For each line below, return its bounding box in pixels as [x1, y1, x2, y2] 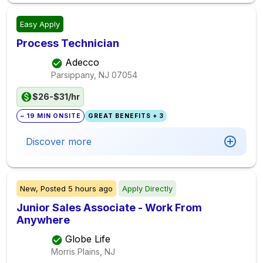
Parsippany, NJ [51, 69, 109, 80]
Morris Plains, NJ [51, 246, 115, 257]
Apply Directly [122, 184, 173, 193]
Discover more [26, 136, 92, 147]
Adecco [65, 56, 99, 69]
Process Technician [16, 37, 119, 49]
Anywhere [16, 214, 70, 226]
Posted [38, 184, 68, 193]
